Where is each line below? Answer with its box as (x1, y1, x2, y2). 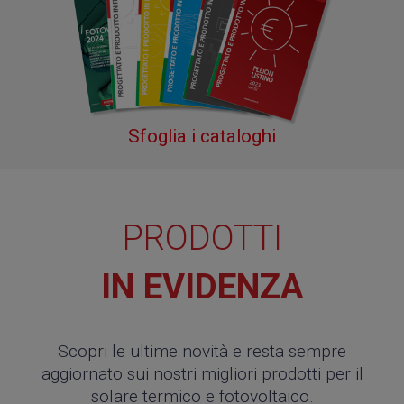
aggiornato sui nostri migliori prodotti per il (41, 363, 363, 384)
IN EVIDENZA (101, 265, 303, 307)
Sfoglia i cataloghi (128, 124, 276, 147)
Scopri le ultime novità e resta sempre (58, 340, 346, 362)
